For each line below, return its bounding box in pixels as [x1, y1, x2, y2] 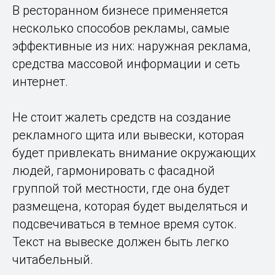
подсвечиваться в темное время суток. [12, 216, 237, 231]
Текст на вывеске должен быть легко [12, 234, 229, 249]
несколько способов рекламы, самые [12, 20, 230, 36]
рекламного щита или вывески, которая [12, 127, 244, 142]
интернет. [12, 74, 68, 89]
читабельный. [12, 252, 93, 267]
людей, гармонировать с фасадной [12, 163, 215, 178]
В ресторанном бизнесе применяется [12, 2, 228, 18]
